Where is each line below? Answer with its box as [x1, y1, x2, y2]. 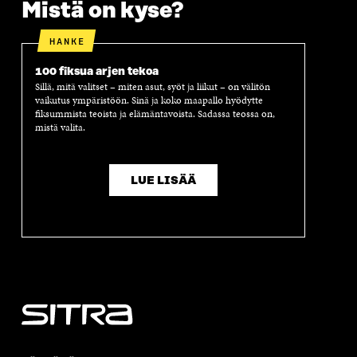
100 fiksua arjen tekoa [34, 65, 159, 78]
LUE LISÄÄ [130, 174, 196, 187]
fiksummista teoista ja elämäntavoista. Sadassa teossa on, [34, 107, 275, 122]
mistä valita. [34, 120, 85, 135]
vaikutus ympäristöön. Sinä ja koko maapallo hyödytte [34, 93, 263, 108]
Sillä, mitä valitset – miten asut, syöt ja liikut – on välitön [34, 80, 270, 95]
